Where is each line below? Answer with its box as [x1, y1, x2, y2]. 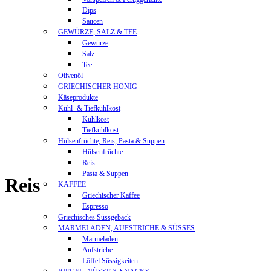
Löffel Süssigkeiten [82, 256, 138, 265]
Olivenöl [58, 71, 83, 80]
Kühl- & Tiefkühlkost [58, 104, 120, 113]
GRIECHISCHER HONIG [58, 82, 137, 91]
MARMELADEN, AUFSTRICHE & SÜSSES [58, 224, 195, 232]
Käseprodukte [58, 93, 98, 102]
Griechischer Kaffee [82, 191, 140, 200]
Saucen [82, 17, 103, 25]
